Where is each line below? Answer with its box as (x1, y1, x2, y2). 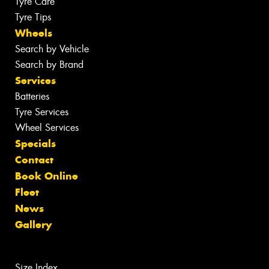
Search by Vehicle (15, 43, 89, 56)
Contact (15, 153, 53, 167)
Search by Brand (15, 58, 83, 71)
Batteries (15, 90, 49, 103)
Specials (15, 137, 56, 151)
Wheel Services (15, 121, 79, 134)
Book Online (15, 169, 78, 183)
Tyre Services (15, 106, 68, 119)
